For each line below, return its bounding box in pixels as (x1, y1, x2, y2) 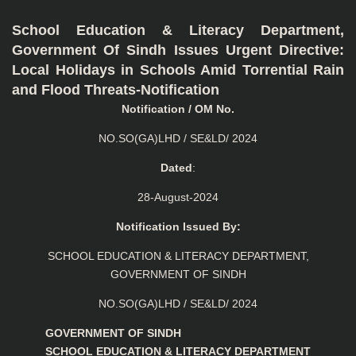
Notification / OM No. (122, 103, 234, 115)
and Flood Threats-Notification (12, 82, 219, 98)
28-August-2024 (137, 191, 219, 203)
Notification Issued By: (115, 220, 241, 233)
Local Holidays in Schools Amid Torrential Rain (12, 62, 344, 78)
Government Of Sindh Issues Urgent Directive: (12, 42, 344, 58)
